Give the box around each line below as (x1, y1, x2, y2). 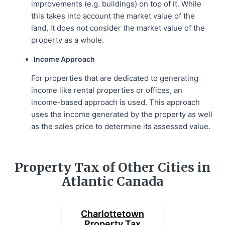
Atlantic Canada (61, 173, 164, 189)
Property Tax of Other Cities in (15, 159, 210, 175)
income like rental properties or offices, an (31, 85, 183, 95)
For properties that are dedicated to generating (31, 73, 199, 83)
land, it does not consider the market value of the (31, 23, 205, 33)
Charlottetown (81, 208, 144, 219)
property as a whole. (31, 35, 104, 45)
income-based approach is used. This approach (31, 97, 200, 107)
